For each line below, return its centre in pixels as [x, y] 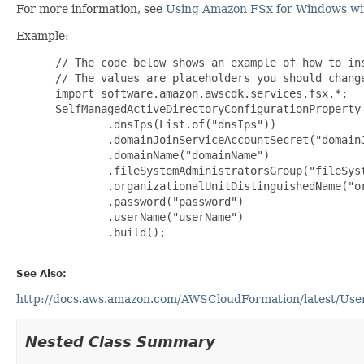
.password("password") [146, 201]
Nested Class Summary [120, 341]
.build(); [107, 232]
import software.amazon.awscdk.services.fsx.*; [198, 93]
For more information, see [91, 9]
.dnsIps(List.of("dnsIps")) [162, 124]
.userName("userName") [146, 217]
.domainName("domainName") [159, 155]
